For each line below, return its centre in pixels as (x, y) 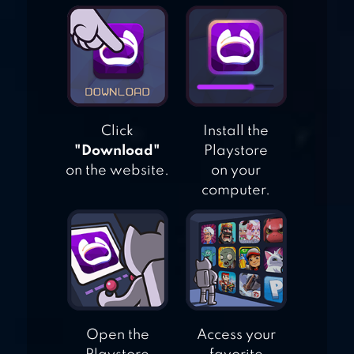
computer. (236, 191)
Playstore (236, 151)
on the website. (118, 171)
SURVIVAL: (190, 34)
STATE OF (183, 10)
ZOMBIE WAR (200, 58)
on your (236, 171)
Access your (236, 335)
